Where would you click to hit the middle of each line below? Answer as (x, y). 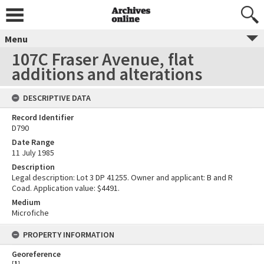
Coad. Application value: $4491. (66, 188)
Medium (26, 202)
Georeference (36, 254)
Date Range (33, 142)
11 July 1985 (33, 153)
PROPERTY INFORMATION (69, 235)
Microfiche (30, 213)
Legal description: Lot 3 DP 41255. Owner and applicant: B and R (122, 177)
